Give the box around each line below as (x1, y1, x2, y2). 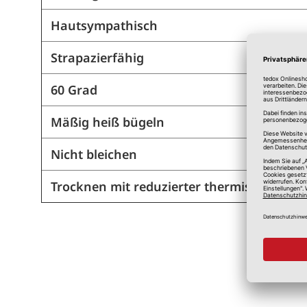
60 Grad (50, 82, 97, 99)
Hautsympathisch (50, 17, 158, 34)
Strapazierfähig (50, 49, 144, 66)
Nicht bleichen (50, 146, 137, 163)
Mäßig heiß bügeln (50, 114, 164, 131)
